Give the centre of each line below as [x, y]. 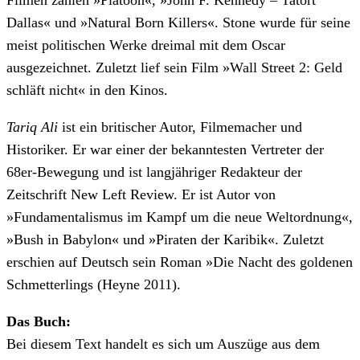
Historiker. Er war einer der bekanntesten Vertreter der [165, 149]
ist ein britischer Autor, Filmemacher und [180, 127]
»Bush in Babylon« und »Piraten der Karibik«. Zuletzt [165, 239]
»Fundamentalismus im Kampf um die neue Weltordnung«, [180, 217]
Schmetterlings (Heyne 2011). [94, 284]
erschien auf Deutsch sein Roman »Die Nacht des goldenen [180, 262]
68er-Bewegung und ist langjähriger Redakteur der [154, 172]
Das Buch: [39, 321]
